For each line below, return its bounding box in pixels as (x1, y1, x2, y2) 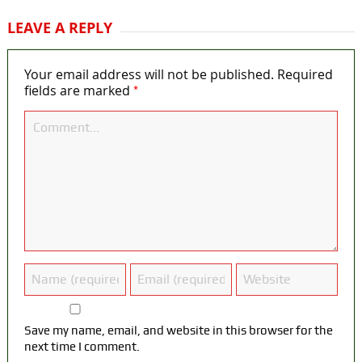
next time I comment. (23, 339, 140, 354)
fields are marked (23, 81, 133, 99)
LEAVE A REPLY (6, 17, 112, 37)
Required (276, 65, 333, 83)
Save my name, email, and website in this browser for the (23, 322, 333, 338)
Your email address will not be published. (23, 65, 274, 83)
